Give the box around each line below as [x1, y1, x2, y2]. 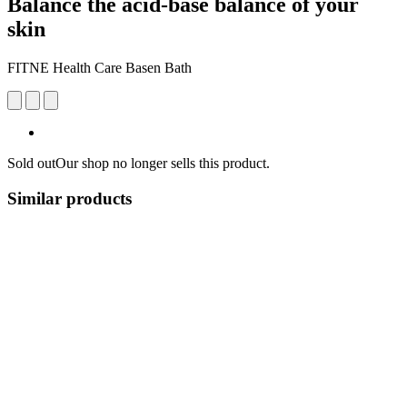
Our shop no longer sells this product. [55, 154, 270, 171]
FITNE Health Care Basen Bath [7, 59, 192, 75]
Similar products [7, 188, 132, 208]
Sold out [7, 154, 55, 171]
